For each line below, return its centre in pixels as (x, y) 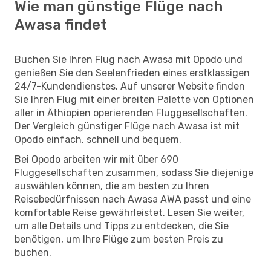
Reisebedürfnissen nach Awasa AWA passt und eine (133, 199)
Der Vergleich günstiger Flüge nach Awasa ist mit (127, 126)
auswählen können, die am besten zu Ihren (112, 186)
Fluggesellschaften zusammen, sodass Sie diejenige (134, 172)
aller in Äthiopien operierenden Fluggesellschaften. (131, 113)
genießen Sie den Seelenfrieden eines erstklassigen (132, 73)
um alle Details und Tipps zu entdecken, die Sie (122, 226)
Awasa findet (61, 24)
